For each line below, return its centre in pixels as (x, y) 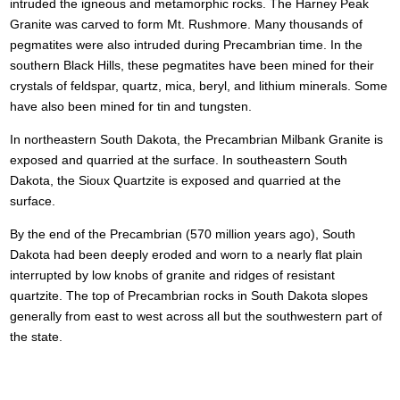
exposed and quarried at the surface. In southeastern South (179, 159)
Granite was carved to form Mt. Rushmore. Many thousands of (187, 24)
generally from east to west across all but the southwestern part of (196, 316)
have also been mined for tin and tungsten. (131, 106)
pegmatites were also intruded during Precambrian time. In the (187, 44)
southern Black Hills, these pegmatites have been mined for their (192, 65)
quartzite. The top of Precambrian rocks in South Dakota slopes (189, 295)
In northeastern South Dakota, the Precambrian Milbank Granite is (197, 139)
